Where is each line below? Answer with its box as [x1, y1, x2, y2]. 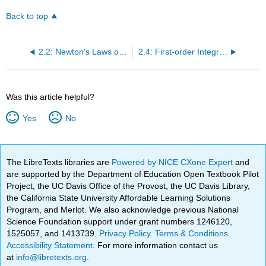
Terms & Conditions [155, 228, 229, 238]
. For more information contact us [93, 240, 218, 250]
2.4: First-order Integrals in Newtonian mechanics [218, 47, 227, 56]
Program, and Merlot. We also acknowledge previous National [7, 204, 239, 214]
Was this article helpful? [6, 91, 95, 102]
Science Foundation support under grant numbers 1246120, [7, 216, 233, 226]
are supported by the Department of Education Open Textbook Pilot [7, 169, 259, 179]
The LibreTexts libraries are [7, 157, 112, 167]
